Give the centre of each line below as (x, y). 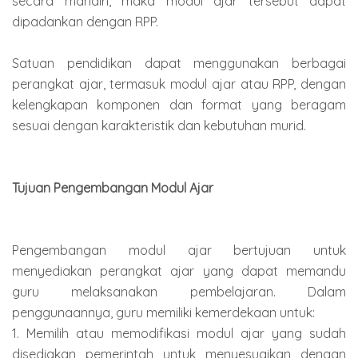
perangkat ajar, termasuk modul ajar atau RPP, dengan (179, 84)
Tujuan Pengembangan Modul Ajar (113, 188)
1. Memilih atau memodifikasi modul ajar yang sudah (179, 334)
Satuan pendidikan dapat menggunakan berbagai (179, 64)
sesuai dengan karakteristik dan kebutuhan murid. (159, 126)
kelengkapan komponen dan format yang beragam (179, 105)
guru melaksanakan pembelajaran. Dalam (179, 292)
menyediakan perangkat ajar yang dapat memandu (179, 271)
